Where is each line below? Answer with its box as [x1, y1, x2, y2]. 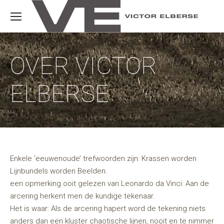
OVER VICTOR [10, 51, 157, 80]
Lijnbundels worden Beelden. [10, 166, 107, 175]
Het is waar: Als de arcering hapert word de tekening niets [10, 204, 205, 213]
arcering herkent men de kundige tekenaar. [10, 191, 155, 200]
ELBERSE [10, 79, 109, 108]
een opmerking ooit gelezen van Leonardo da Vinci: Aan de [10, 179, 209, 188]
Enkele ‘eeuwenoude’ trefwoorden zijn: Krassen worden [10, 154, 196, 163]
